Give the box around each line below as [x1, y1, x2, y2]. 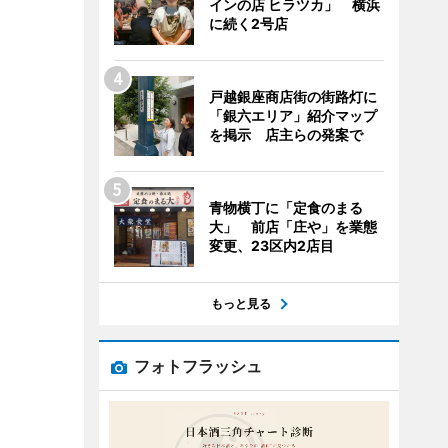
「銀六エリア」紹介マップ [208, 107, 377, 124]
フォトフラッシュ [133, 356, 262, 376]
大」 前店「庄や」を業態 [208, 218, 377, 235]
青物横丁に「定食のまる [208, 199, 363, 216]
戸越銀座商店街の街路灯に [208, 88, 377, 105]
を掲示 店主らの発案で [208, 126, 363, 143]
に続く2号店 [208, 15, 288, 32]
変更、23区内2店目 [208, 237, 334, 254]
